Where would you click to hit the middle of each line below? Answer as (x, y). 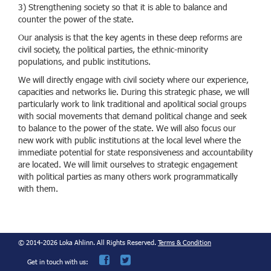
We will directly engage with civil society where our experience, (133, 80)
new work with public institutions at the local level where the (129, 141)
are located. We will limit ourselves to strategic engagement (128, 165)
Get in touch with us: (58, 262)
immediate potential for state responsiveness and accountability (135, 153)
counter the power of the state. (76, 20)
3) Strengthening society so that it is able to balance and (123, 8)
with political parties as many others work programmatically (128, 177)
